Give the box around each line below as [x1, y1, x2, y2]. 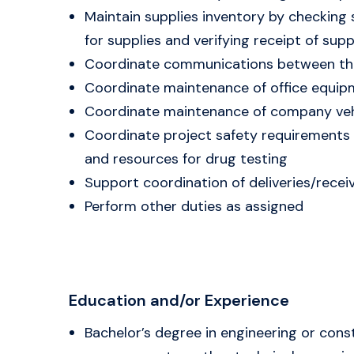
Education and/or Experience [69, 290, 289, 311]
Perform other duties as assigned [85, 197, 303, 216]
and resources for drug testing [85, 149, 288, 168]
